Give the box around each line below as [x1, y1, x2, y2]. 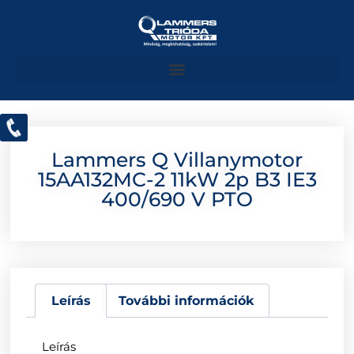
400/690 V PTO [101, 187, 253, 212]
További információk [119, 292, 254, 308]
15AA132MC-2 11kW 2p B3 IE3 [37, 168, 317, 192]
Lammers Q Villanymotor [51, 148, 303, 172]
